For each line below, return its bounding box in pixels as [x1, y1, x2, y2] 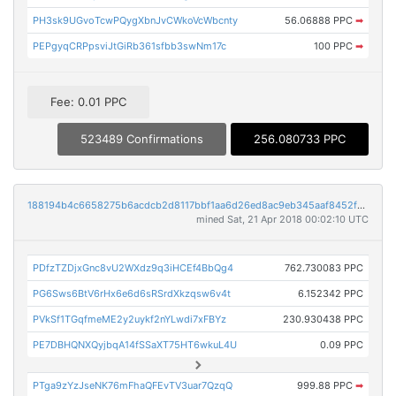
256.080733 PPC [254, 132, 346, 147]
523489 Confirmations [80, 132, 203, 147]
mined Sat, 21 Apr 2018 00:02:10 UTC [196, 213, 369, 226]
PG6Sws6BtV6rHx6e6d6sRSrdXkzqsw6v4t [33, 287, 232, 301]
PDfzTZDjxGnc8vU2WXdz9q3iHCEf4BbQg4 [33, 262, 234, 275]
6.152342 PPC [297, 287, 363, 301]
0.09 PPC [319, 339, 363, 352]
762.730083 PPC [284, 262, 363, 275]
